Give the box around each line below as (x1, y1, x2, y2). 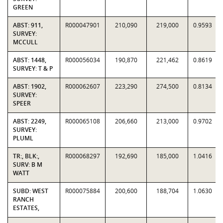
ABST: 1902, (13, 82, 46, 91)
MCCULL (13, 38, 38, 46)
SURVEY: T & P (13, 64, 53, 73)
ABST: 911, (13, 21, 43, 29)
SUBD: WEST (13, 187, 48, 195)
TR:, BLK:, (13, 152, 39, 160)
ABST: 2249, (13, 117, 46, 125)
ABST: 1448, (13, 56, 46, 64)
